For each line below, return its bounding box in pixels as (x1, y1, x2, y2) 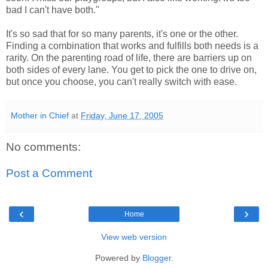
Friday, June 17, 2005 (81, 111, 163, 121)
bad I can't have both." (6, 5, 99, 16)
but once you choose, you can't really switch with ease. (6, 77, 237, 87)
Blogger (142, 253, 171, 263)
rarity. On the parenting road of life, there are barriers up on (6, 53, 252, 63)
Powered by (95, 253, 142, 263)
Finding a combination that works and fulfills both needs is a (6, 41, 258, 51)
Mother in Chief (11, 111, 69, 121)
